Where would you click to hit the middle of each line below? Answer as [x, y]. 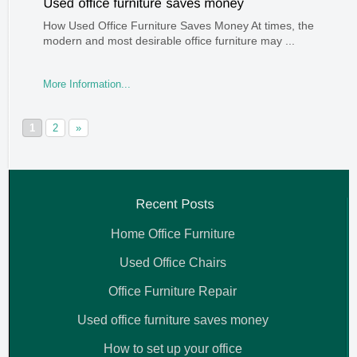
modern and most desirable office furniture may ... [169, 40]
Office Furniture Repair [173, 291]
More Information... [86, 84]
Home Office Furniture [173, 233]
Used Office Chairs [173, 262]
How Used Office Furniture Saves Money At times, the [178, 25]
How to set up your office [173, 348]
